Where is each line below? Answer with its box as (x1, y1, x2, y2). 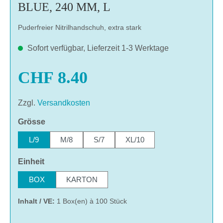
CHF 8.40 (18, 68, 88, 87)
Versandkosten (37, 98, 90, 107)
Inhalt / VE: (18, 197, 57, 205)
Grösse (18, 117, 45, 126)
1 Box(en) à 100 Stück (57, 197, 127, 205)
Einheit (18, 157, 44, 166)
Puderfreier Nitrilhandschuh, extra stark (18, 23, 141, 31)
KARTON (66, 175, 98, 184)
